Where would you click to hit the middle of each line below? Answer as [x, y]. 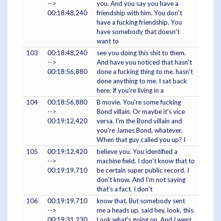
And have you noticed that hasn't [144, 62]
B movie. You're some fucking [139, 102]
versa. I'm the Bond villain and [139, 121]
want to [108, 41]
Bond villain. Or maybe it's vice [141, 111]
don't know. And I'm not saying [141, 179]
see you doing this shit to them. [141, 53]
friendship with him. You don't [139, 13]
